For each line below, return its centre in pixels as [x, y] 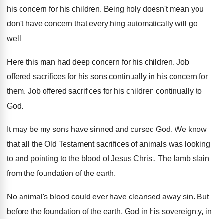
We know [191, 129]
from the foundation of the [51, 173]
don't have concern [40, 24]
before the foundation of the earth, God [73, 211]
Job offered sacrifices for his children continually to [115, 91]
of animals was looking [171, 144]
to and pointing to [37, 159]
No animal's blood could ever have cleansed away [94, 197]
